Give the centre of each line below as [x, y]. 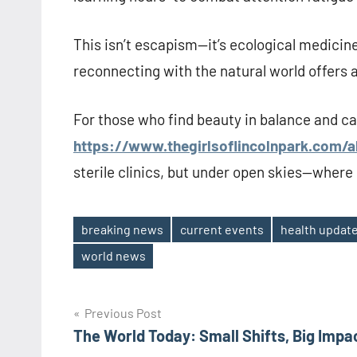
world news [113, 256]
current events [222, 229]
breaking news [122, 229]
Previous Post [123, 312]
